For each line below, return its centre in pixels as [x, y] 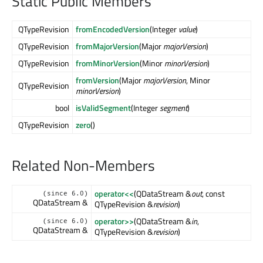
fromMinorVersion [108, 63]
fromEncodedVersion [113, 29]
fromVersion [97, 80]
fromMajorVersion [107, 46]
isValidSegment [103, 108]
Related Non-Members [83, 165]
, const [213, 193]
